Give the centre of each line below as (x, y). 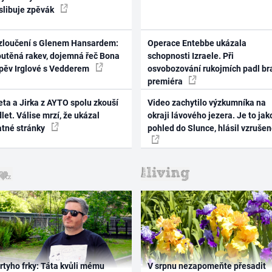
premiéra (166, 82)
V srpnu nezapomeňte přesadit (206, 266)
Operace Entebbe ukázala (197, 43)
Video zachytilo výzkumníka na (206, 102)
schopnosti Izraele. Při (190, 56)
